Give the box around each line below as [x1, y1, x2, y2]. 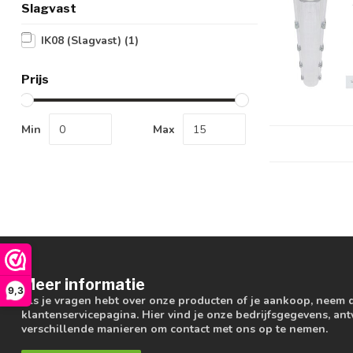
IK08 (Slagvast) [41, 33, 124, 48]
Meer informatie [21, 275, 145, 295]
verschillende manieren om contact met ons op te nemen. [21, 321, 328, 337]
